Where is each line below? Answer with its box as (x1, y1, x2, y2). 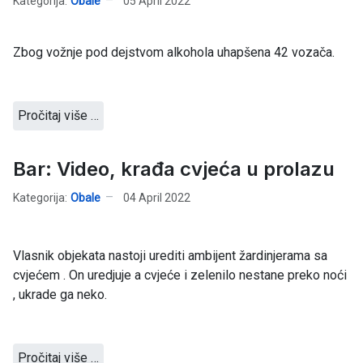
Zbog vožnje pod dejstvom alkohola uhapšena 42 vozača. (13, 45, 335, 61)
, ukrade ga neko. (13, 287, 107, 303)
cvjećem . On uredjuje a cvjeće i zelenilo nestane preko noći (13, 267, 347, 284)
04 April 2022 (123, 190, 190, 204)
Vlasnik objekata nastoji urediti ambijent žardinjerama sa (13, 248, 327, 264)
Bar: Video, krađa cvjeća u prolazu (13, 157, 335, 181)
